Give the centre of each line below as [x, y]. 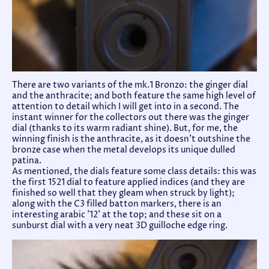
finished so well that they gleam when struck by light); [123, 194]
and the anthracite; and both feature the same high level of [134, 96]
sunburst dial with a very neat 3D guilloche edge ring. [120, 226]
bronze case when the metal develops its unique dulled [124, 150]
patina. [27, 161]
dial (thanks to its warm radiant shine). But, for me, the [125, 129]
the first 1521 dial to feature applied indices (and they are [128, 183]
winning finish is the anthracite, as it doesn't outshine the [131, 140]
